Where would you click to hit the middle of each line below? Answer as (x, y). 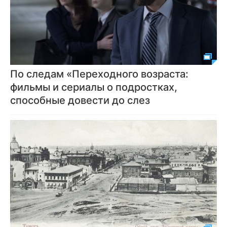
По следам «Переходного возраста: (99, 74)
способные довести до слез (80, 100)
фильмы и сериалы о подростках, (94, 87)
